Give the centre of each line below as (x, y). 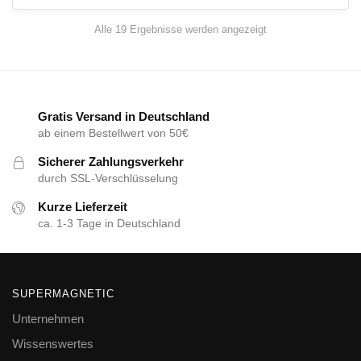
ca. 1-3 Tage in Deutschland (109, 224)
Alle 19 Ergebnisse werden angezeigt (180, 30)
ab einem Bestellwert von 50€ (113, 133)
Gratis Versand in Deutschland (124, 117)
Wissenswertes (53, 343)
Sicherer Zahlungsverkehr (111, 162)
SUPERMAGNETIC (63, 293)
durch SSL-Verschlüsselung (108, 178)
